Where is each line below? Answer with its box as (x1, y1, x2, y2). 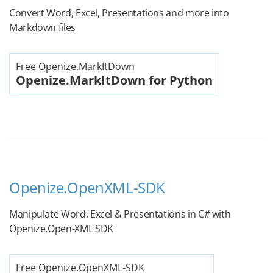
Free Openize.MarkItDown (16, 60, 135, 73)
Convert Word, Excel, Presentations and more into (9, 6, 229, 19)
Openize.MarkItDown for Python (16, 72, 213, 88)
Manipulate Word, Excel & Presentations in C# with (9, 207, 231, 221)
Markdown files (9, 21, 76, 34)
